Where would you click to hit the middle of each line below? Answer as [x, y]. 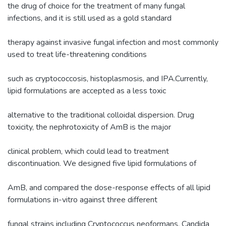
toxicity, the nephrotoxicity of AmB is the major [89, 127]
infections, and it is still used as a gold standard [90, 18]
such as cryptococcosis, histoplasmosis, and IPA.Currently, [108, 78]
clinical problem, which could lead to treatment [88, 151]
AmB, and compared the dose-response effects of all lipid [109, 187]
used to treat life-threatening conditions [77, 54]
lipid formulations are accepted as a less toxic [87, 91]
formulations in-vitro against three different [82, 200]
